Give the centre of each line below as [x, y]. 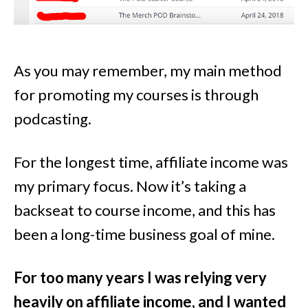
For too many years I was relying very [140, 277]
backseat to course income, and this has [145, 210]
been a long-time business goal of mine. [144, 234]
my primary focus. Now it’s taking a [130, 186]
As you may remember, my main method [148, 70]
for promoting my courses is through [136, 94]
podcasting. [53, 118]
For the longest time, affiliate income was [151, 162]
